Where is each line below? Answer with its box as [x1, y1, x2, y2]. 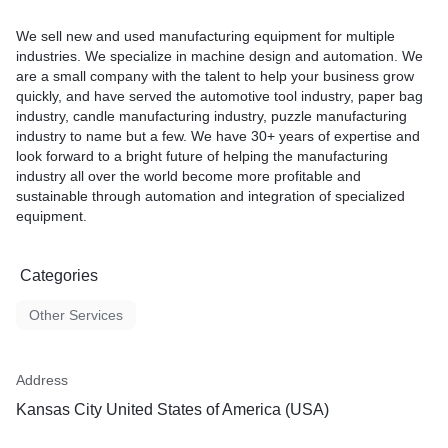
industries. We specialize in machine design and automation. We [16, 48, 423, 64]
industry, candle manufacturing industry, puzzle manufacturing [16, 108, 407, 124]
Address [16, 372, 68, 388]
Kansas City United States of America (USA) [16, 401, 329, 418]
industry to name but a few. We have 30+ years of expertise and [16, 128, 420, 144]
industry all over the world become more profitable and [16, 168, 361, 184]
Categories [20, 267, 98, 284]
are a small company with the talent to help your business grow [16, 68, 414, 84]
